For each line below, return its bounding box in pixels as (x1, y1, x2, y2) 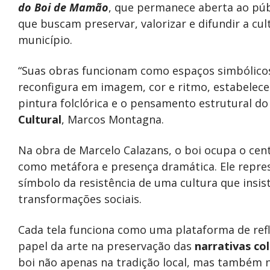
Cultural (18, 112, 61, 127)
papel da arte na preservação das (18, 239, 195, 253)
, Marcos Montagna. (61, 112, 164, 127)
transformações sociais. (18, 192, 142, 206)
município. (18, 33, 72, 47)
